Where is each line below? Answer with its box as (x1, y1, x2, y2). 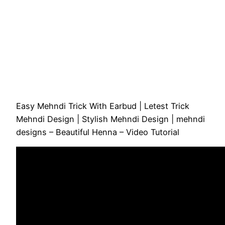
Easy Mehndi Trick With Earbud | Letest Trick (16, 101, 189, 111)
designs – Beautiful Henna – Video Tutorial (16, 127, 179, 138)
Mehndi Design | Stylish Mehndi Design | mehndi (16, 114, 205, 125)
